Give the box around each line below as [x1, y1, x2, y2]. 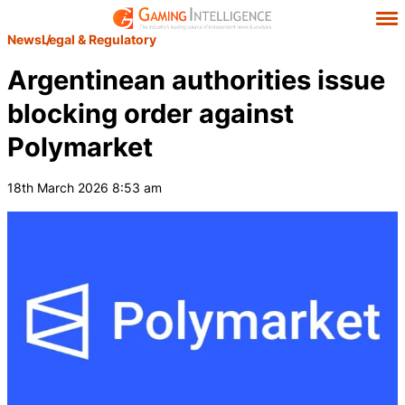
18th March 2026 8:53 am [7, 180, 162, 195]
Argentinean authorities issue [7, 64, 385, 96]
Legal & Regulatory [42, 32, 156, 47]
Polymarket [7, 131, 165, 163]
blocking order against [7, 98, 294, 129]
